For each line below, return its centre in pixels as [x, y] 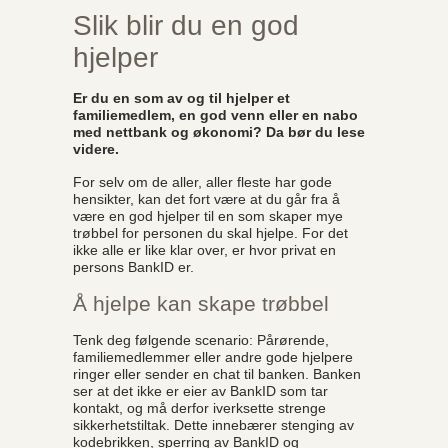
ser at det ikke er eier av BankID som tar [200, 391]
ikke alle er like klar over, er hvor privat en [204, 250]
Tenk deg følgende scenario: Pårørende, [201, 340]
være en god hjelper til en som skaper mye [208, 216]
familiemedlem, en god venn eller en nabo [215, 115]
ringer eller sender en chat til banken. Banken [217, 374]
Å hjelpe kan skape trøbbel [204, 303]
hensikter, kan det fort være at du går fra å [206, 199]
